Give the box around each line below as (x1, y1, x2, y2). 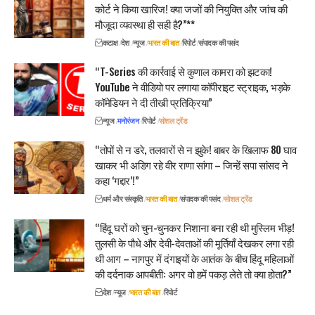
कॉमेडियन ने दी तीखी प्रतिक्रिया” (95, 94, 212, 110)
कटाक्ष (102, 37, 117, 48)
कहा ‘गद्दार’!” (95, 172, 139, 188)
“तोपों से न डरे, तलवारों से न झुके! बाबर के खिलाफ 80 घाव (95, 141, 296, 157)
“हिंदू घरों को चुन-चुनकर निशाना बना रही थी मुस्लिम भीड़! (95, 219, 294, 235)
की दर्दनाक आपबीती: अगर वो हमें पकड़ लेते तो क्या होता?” (95, 265, 291, 281)
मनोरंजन (117, 115, 139, 126)
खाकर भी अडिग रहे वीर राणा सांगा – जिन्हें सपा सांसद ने (95, 156, 288, 172)
